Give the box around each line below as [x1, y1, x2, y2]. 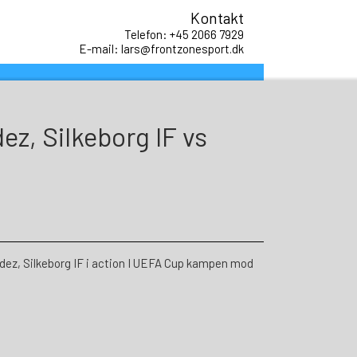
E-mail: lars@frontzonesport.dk [79, 41, 244, 56]
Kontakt [190, 7, 244, 27]
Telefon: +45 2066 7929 [124, 26, 244, 41]
